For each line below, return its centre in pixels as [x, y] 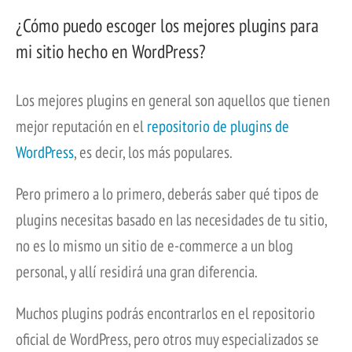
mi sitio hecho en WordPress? [111, 52]
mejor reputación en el [81, 126]
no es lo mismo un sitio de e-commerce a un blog [154, 246]
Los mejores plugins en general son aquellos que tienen [173, 101]
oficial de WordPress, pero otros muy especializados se [167, 339]
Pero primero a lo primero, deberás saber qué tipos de [167, 194]
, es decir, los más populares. [153, 152]
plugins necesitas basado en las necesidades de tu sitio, [171, 220]
